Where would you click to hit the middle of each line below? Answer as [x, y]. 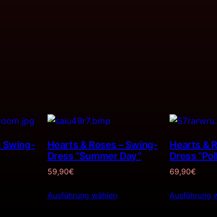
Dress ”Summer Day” [94, 156]
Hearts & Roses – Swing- [102, 145]
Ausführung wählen [82, 195]
